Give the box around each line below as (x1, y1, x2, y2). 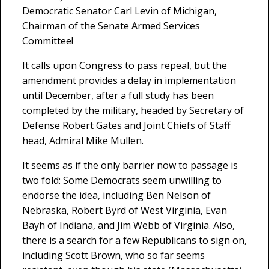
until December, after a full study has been (22, 89, 214, 102)
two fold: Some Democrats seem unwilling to (22, 174, 222, 187)
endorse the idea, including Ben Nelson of (22, 189, 211, 202)
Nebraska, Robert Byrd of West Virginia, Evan (22, 204, 227, 217)
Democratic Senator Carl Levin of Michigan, (22, 4, 217, 17)
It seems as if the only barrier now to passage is (22, 159, 238, 172)
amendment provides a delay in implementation (22, 74, 236, 87)
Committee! (22, 34, 73, 47)
